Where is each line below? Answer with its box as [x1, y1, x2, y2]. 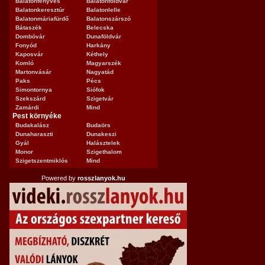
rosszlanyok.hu [77, 174, 125, 182]
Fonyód [15, 42, 37, 49]
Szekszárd [15, 95, 46, 102]
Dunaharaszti [15, 131, 53, 137]
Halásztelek [86, 140, 120, 146]
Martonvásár [15, 69, 51, 75]
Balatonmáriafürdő [15, 15, 69, 22]
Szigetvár [86, 95, 114, 102]
